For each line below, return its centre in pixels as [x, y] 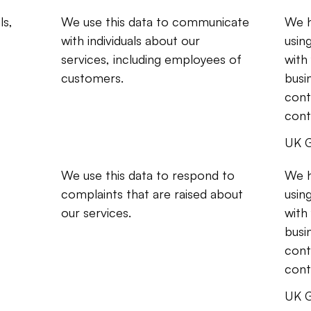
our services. [96, 212]
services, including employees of [152, 59]
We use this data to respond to [148, 175]
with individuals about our [131, 40]
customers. [93, 78]
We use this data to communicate [155, 22]
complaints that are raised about [152, 194]
